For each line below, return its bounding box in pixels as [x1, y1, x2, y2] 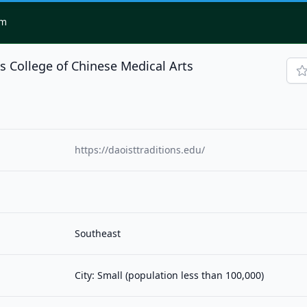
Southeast [75, 227, 121, 241]
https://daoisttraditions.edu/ [75, 143, 206, 157]
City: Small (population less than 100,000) [75, 269, 265, 282]
